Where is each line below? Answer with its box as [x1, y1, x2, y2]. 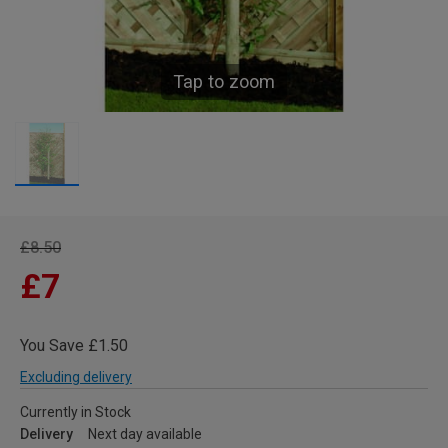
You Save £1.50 [20, 336, 128, 355]
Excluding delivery [20, 369, 132, 385]
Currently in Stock [20, 404, 131, 420]
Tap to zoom [173, 71, 275, 92]
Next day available [88, 426, 202, 442]
